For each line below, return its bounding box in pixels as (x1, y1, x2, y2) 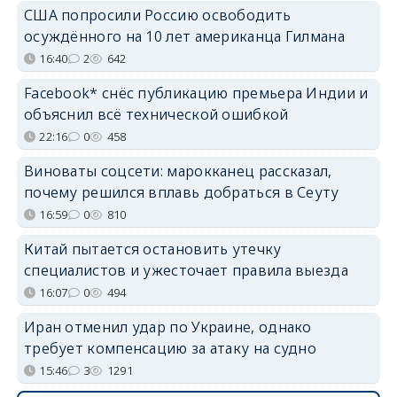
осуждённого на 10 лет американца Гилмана (23, 27, 345, 46)
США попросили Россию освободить (23, 5, 292, 25)
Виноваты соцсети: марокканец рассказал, (23, 161, 332, 181)
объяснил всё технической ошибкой (23, 105, 289, 124)
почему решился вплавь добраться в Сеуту (23, 183, 339, 202)
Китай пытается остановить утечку (23, 239, 282, 259)
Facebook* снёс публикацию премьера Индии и (23, 83, 369, 103)
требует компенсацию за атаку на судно (23, 339, 317, 358)
